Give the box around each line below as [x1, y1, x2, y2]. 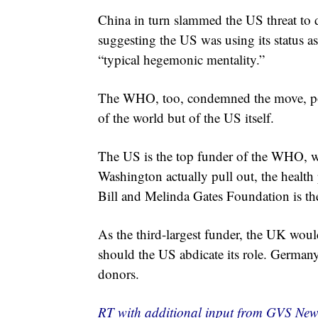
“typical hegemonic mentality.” [98, 50, 265, 69]
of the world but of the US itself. [98, 109, 274, 127]
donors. [98, 265, 139, 283]
